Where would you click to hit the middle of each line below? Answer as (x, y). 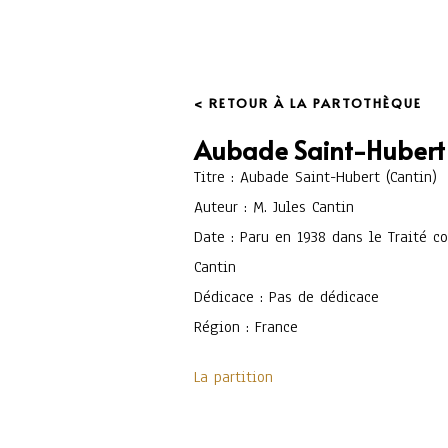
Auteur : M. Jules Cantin (274, 207)
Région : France (246, 327)
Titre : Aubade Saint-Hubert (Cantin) (316, 177)
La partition (234, 377)
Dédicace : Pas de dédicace (287, 297)
